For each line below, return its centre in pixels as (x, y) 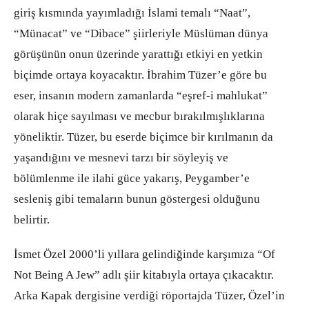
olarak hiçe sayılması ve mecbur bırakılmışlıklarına (139, 117)
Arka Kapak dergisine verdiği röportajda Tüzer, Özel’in (149, 296)
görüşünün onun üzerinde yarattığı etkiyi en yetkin (138, 54)
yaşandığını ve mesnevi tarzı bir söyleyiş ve (121, 158)
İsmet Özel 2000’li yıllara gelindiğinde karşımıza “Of (144, 255)
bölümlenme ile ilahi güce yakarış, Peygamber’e (132, 179)
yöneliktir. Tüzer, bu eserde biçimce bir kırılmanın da (143, 137)
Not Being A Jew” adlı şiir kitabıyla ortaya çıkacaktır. (144, 275)
